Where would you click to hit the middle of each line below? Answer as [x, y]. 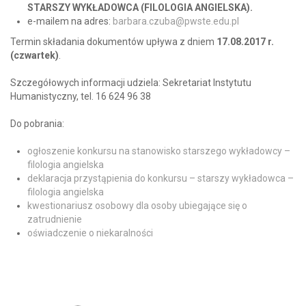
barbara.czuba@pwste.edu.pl [176, 22]
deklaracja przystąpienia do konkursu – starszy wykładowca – [161, 179]
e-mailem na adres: [70, 22]
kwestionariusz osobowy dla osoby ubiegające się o [137, 206]
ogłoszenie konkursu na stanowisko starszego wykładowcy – [159, 151]
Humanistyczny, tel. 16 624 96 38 [81, 97]
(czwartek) [34, 56]
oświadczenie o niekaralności [90, 233]
